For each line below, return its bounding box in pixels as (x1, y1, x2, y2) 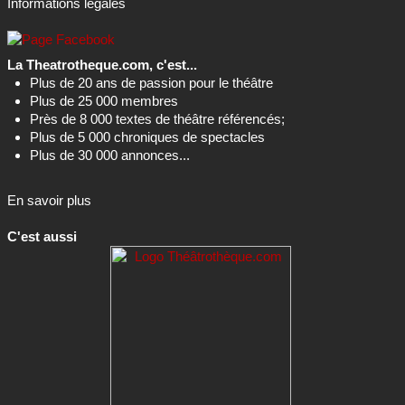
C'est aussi (7, 228, 77, 244)
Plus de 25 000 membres (30, 92, 178, 108)
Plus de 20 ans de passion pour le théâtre (30, 74, 273, 90)
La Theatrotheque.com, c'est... (7, 56, 197, 72)
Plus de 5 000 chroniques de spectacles (30, 128, 265, 145)
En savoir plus (7, 192, 91, 208)
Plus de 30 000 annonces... (30, 146, 190, 163)
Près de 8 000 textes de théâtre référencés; (30, 110, 285, 127)
